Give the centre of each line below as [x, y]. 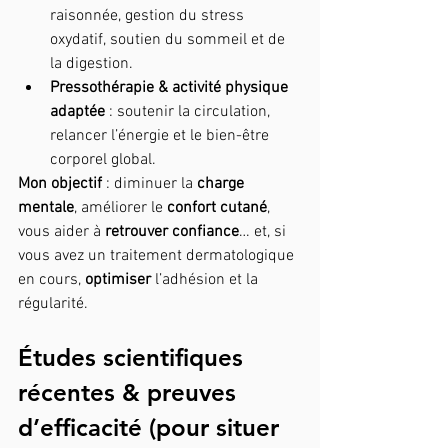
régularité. [53, 303]
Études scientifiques [134, 357]
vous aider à [61, 231]
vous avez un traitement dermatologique [158, 255]
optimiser [118, 279]
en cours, [51, 279]
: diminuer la [149, 183]
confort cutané [217, 207]
